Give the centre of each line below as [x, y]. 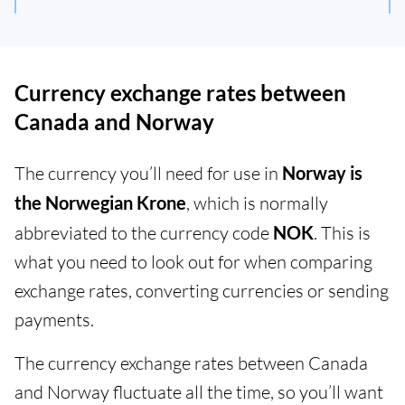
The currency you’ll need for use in [148, 174]
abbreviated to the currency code [144, 233]
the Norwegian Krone [100, 203]
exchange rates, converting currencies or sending [202, 291]
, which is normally [257, 203]
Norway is [322, 173]
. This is [342, 233]
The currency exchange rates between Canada [191, 363]
